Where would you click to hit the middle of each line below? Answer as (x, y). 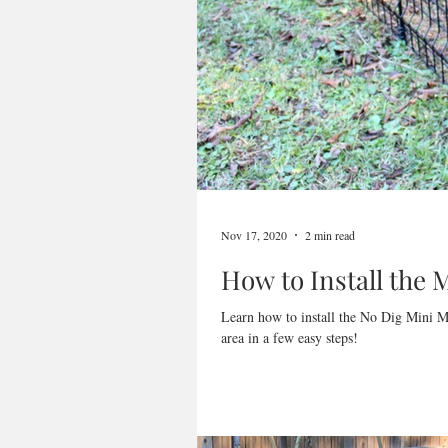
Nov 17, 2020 (254, 235)
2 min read (330, 235)
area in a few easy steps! (289, 337)
